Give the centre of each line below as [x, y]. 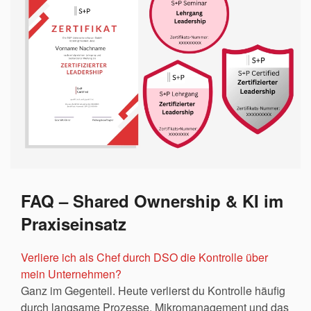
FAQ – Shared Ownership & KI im [152, 200]
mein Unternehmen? [71, 274]
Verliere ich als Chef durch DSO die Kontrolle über [144, 257]
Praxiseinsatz [74, 223]
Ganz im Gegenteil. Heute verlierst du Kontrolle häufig [153, 290]
